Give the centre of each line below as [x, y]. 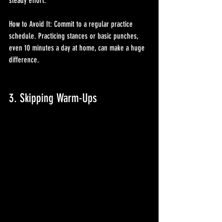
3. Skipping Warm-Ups [53, 98]
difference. [24, 59]
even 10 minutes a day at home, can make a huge [78, 48]
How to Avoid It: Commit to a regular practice [72, 24]
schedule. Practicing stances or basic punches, [75, 36]
